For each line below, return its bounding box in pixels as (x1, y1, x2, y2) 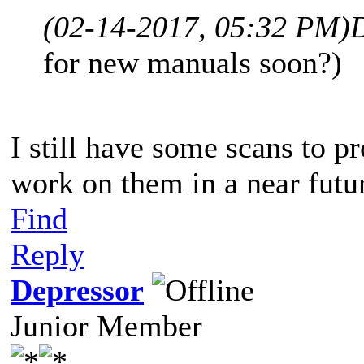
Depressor (11, 272, 144, 307)
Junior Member (11, 308, 202, 343)
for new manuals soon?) (43, 45, 342, 80)
